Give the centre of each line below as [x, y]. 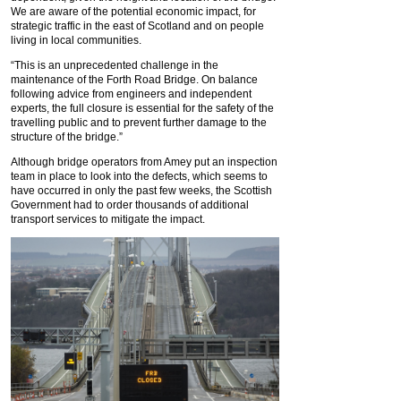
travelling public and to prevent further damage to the [139, 123]
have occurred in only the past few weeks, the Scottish [141, 191]
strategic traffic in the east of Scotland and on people [137, 26]
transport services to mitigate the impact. [108, 220]
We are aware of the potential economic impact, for [133, 12]
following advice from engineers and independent [131, 94]
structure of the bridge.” [67, 137]
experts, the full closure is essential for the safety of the [142, 109]
